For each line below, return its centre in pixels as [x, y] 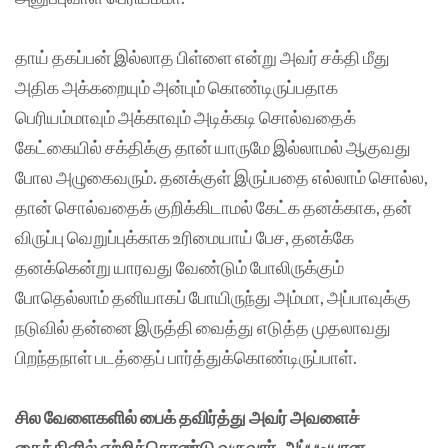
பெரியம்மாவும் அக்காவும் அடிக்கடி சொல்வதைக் [185, 117]
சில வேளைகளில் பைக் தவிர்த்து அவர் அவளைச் [187, 417]
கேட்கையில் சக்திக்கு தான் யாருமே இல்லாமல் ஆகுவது [213, 147]
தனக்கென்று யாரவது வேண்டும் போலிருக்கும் [179, 267]
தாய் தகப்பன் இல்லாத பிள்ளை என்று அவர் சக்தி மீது [202, 57]
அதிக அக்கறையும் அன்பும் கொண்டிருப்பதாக [176, 87]
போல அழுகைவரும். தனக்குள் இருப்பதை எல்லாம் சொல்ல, [221, 177]
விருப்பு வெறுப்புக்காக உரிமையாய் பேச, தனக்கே [184, 237]
